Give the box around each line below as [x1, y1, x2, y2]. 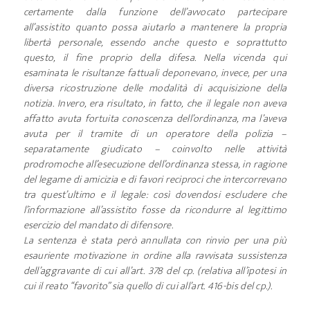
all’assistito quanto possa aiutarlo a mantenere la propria [23, 19, 287, 36]
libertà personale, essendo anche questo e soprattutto [23, 34, 287, 51]
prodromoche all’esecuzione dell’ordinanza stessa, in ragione [23, 156, 287, 173]
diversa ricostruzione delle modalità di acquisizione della [23, 80, 287, 97]
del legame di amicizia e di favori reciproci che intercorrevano [23, 171, 287, 188]
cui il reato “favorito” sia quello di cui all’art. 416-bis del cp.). [23, 277, 272, 295]
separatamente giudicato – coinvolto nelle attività [23, 140, 287, 158]
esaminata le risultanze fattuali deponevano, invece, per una [23, 64, 287, 82]
